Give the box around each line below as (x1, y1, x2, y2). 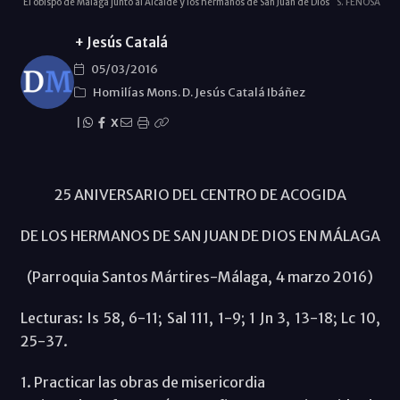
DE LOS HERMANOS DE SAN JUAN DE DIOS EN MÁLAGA (20, 226, 380, 245)
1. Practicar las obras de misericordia (20, 372, 265, 391)
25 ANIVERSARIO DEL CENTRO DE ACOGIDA (54, 185, 346, 204)
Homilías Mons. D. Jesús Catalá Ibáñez (92, 84, 305, 100)
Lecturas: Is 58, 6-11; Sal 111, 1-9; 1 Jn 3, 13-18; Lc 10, (20, 308, 380, 327)
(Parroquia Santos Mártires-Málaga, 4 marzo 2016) (27, 267, 373, 286)
